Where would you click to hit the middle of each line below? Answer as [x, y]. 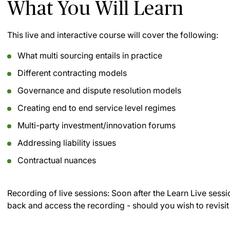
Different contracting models [72, 73]
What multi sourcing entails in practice [90, 55]
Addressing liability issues [67, 143]
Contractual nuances [57, 160]
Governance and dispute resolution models [99, 90]
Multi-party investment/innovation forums [97, 125]
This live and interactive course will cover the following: [113, 35]
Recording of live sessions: [58, 193]
